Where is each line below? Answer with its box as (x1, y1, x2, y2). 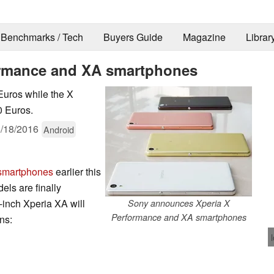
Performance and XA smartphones (111, 210, 246, 223)
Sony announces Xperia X (127, 196, 230, 209)
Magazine (182, 30, 226, 45)
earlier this (53, 164, 101, 179)
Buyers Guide (103, 30, 163, 45)
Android (43, 122, 74, 136)
